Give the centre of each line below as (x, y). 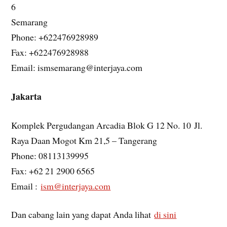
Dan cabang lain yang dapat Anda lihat (83, 215)
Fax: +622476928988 (50, 52)
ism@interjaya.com (76, 186)
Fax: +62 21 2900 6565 (53, 171)
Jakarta (27, 96)
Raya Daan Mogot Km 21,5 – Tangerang (84, 140)
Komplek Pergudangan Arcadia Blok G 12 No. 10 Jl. (107, 125)
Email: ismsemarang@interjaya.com (77, 68)
